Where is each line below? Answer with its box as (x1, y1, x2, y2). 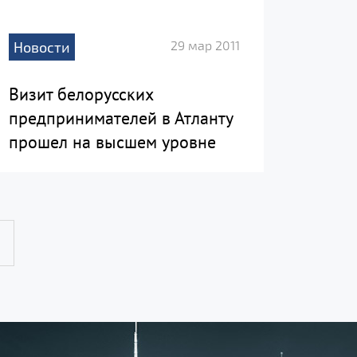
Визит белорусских (9, 83, 153, 106)
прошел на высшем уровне (9, 131, 216, 154)
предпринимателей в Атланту (9, 107, 233, 130)
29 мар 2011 (171, 37, 240, 53)
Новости (14, 38, 70, 57)
